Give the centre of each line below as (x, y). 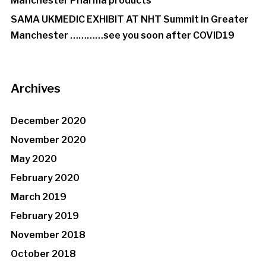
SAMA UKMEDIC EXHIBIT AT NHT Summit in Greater (129, 20)
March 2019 (38, 197)
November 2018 (48, 235)
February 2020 (45, 178)
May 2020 (34, 159)
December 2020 (48, 121)
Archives (35, 89)
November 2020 (48, 140)
